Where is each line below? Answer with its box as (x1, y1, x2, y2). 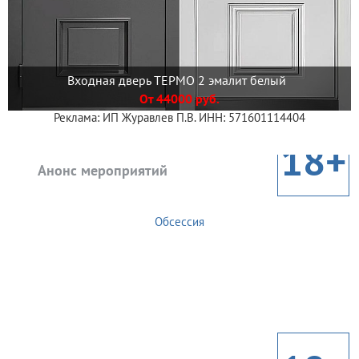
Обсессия (155, 214, 204, 230)
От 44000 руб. (139, 90, 220, 107)
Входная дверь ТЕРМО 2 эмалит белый (67, 71, 292, 88)
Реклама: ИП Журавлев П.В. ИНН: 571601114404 (54, 110, 305, 126)
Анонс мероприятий (38, 161, 167, 180)
